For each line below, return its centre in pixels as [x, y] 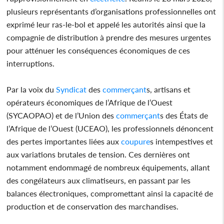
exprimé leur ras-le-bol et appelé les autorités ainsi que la [106, 24]
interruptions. [31, 63]
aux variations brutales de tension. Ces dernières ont [98, 154]
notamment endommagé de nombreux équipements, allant [108, 167]
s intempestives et [182, 141]
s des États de [184, 115]
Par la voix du [31, 89]
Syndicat [71, 89]
